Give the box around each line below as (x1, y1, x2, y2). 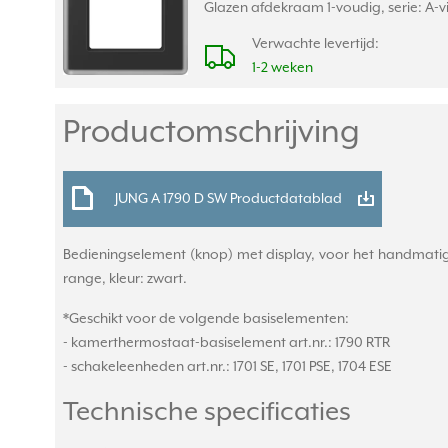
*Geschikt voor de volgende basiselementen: (63, 311, 349, 328)
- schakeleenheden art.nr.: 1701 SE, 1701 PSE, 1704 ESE (63, 359, 392, 376)
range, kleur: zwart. (63, 271, 187, 288)
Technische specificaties (63, 397, 351, 429)
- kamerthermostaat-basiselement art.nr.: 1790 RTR (63, 335, 390, 352)
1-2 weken (252, 60, 313, 77)
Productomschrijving (63, 115, 360, 152)
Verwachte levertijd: (252, 36, 379, 53)
